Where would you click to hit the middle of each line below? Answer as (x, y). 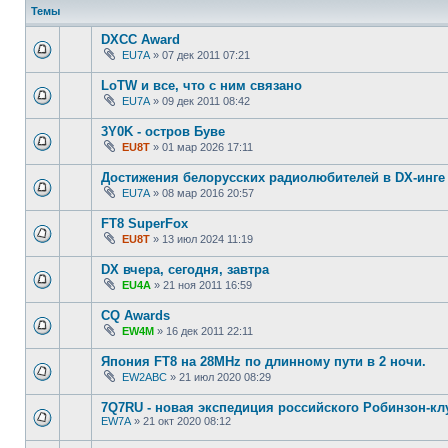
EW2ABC (144, 377)
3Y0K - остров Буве (163, 131)
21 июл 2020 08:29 (225, 377)
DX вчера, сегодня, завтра (185, 269)
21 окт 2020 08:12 (187, 421)
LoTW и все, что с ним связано (201, 85)
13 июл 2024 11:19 (207, 239)
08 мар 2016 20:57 (208, 193)
